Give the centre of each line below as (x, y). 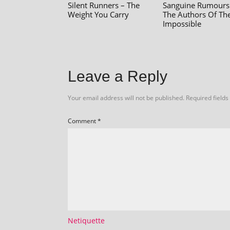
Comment (83, 121)
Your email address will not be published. (126, 98)
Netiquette (86, 221)
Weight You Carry (98, 14)
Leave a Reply (118, 76)
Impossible (182, 24)
